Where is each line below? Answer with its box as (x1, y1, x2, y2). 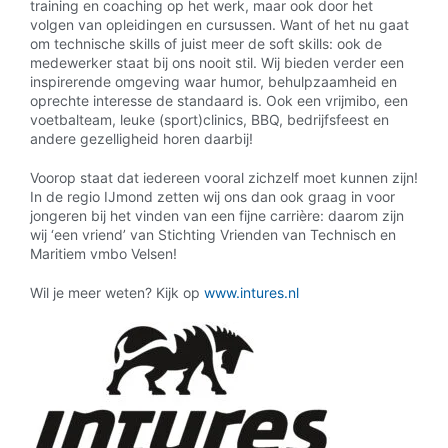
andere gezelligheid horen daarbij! (30, 129, 253, 147)
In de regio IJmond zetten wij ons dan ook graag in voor (30, 187, 395, 205)
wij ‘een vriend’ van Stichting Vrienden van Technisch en (30, 225, 396, 243)
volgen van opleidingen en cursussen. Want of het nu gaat (30, 15, 409, 33)
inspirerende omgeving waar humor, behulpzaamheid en (30, 72, 397, 90)
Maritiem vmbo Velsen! (30, 244, 177, 262)
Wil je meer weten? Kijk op (30, 283, 204, 301)
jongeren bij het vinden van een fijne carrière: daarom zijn (30, 206, 404, 224)
